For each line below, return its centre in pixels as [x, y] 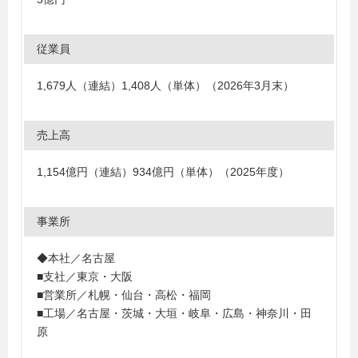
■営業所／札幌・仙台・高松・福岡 [124, 295]
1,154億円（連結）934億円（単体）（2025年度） [163, 172]
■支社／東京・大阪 [85, 276]
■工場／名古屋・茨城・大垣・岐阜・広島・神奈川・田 [174, 313]
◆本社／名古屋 [76, 258]
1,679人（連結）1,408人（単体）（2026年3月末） [165, 86]
